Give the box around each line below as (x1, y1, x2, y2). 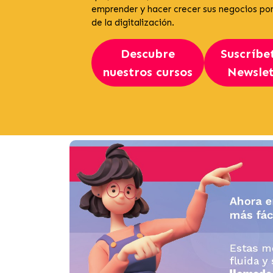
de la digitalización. (91, 17, 174, 28)
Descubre (120, 46, 175, 61)
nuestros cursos (102, 65, 193, 79)
